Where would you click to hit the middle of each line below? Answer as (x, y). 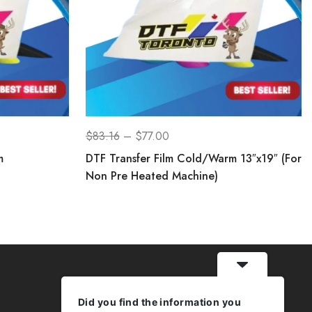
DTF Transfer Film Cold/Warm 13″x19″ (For (193, 158)
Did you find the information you (159, 302)
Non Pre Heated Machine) (151, 175)
